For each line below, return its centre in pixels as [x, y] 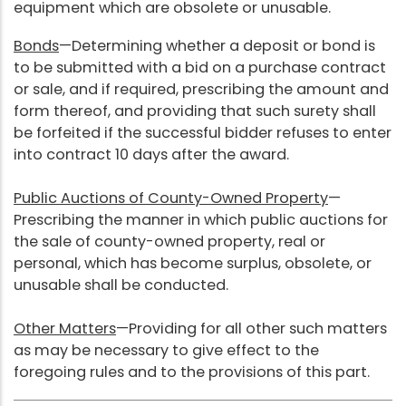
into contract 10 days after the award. [151, 154]
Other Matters [65, 328]
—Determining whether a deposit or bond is [217, 45]
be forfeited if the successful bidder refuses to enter [203, 132]
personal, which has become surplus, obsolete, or [193, 263]
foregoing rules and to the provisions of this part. [192, 372]
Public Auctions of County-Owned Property [171, 198]
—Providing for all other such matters [251, 328]
